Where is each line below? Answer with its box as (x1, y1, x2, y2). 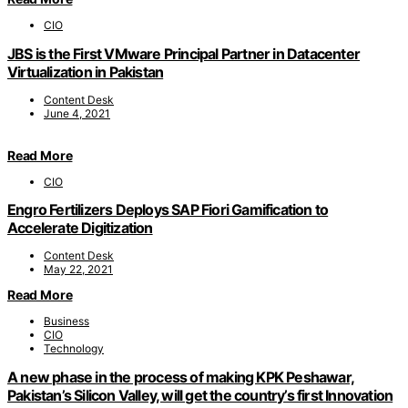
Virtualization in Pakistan (7, 62, 164, 81)
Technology (44, 342, 104, 356)
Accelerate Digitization (7, 219, 153, 238)
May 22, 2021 (44, 262, 113, 277)
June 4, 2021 (44, 106, 110, 120)
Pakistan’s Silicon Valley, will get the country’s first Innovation (7, 385, 393, 404)
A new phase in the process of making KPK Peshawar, (7, 367, 355, 386)
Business (44, 314, 89, 329)
